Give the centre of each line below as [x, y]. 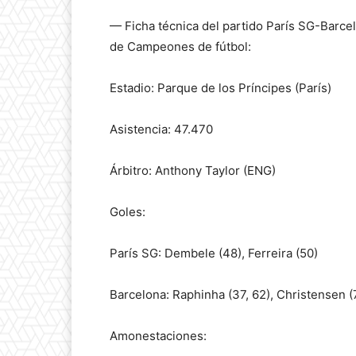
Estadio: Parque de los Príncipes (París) [221, 87]
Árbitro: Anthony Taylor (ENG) [193, 170]
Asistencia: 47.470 [161, 129]
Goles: [128, 211]
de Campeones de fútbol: [180, 46]
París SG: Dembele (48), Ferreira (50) [214, 253]
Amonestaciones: [158, 335]
